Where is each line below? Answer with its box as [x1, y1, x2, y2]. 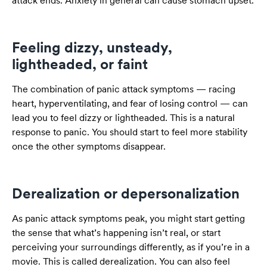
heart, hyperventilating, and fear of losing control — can [12, 97, 248, 109]
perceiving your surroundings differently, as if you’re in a [12, 241, 250, 253]
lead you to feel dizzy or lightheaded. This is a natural [12, 111, 235, 123]
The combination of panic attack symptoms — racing [12, 83, 235, 95]
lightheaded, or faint [12, 55, 148, 73]
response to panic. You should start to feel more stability [12, 126, 247, 138]
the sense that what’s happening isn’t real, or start [12, 226, 221, 238]
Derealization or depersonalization [12, 184, 240, 202]
